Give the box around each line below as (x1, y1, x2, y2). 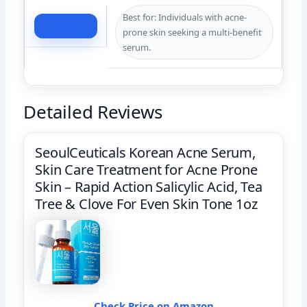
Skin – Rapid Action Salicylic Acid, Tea (35, 177, 262, 196)
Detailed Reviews (23, 99, 162, 124)
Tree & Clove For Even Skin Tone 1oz (35, 194, 258, 213)
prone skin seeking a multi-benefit (123, 25, 262, 38)
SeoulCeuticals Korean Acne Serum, (35, 143, 256, 162)
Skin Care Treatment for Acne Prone (35, 160, 258, 179)
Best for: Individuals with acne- (123, 10, 247, 23)
